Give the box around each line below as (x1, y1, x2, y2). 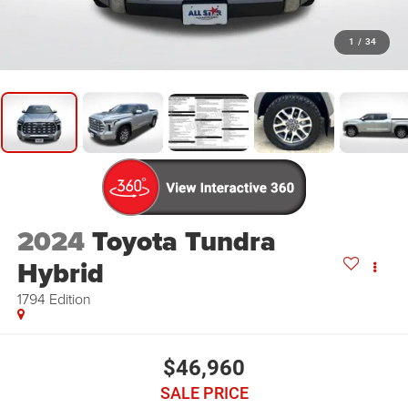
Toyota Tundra (91, 221, 276, 262)
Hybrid (16, 253, 104, 294)
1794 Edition (16, 289, 91, 310)
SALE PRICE (159, 382, 249, 403)
